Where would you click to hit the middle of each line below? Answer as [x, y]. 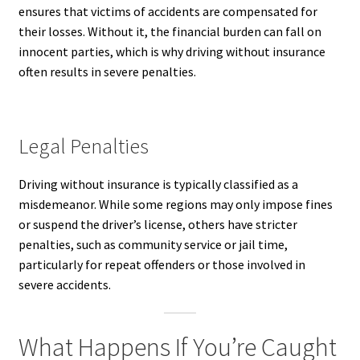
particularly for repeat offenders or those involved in [162, 264]
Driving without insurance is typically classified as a [158, 184]
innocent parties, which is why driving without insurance [172, 52]
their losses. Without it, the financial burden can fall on [170, 32]
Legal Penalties [83, 146]
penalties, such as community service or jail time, [153, 244]
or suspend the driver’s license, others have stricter [157, 224]
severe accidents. [64, 284]
